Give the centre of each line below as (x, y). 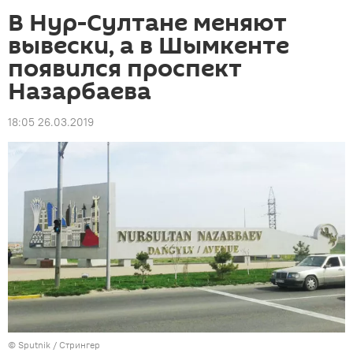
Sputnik (34, 344)
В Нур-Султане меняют (147, 23)
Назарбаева (80, 92)
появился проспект (125, 69)
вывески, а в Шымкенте (149, 46)
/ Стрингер (75, 344)
